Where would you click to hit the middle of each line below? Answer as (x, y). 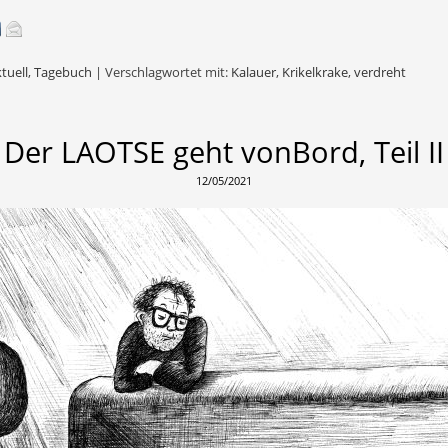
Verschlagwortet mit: (168, 72)
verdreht (380, 72)
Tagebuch (63, 72)
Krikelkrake (315, 72)
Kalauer (253, 72)
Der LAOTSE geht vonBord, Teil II (224, 152)
